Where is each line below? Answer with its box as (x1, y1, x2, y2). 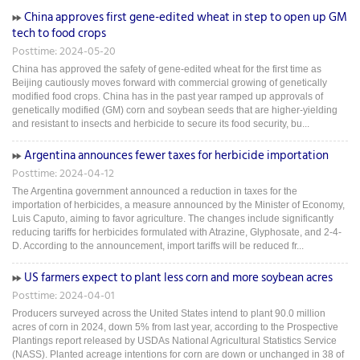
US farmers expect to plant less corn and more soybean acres (24, 268, 333, 288)
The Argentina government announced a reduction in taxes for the (12, 186, 297, 198)
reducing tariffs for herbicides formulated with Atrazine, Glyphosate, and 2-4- (12, 227, 342, 239)
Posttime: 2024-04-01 (12, 286, 115, 305)
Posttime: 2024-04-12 (12, 164, 114, 183)
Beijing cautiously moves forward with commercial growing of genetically (12, 77, 327, 89)
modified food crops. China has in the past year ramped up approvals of (12, 91, 323, 103)
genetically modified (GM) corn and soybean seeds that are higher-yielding (12, 104, 337, 117)
